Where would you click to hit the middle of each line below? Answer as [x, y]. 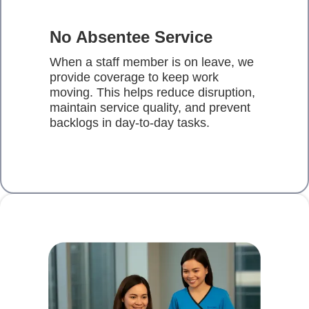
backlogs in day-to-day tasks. [130, 123]
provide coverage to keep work [134, 78]
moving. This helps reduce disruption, [152, 93]
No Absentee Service [131, 37]
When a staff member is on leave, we [152, 62]
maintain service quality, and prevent [150, 108]
